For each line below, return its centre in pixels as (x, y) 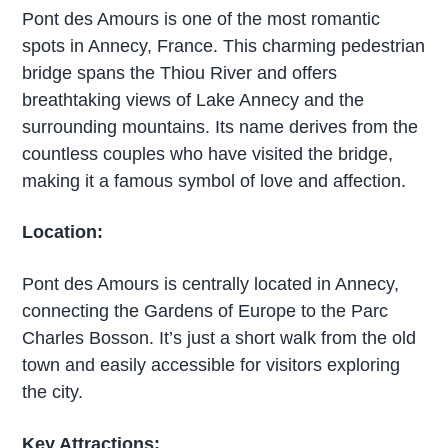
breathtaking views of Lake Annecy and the (193, 99)
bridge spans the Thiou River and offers (180, 72)
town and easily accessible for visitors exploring (211, 365)
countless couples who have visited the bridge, (208, 153)
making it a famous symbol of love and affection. (214, 180)
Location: (63, 232)
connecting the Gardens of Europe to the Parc (205, 311)
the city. (53, 392)
